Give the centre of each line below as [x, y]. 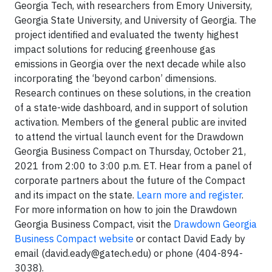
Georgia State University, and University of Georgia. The [135, 20]
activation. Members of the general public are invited [131, 122]
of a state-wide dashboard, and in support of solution [131, 107]
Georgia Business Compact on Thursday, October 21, [130, 151]
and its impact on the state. [76, 195]
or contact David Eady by [189, 238]
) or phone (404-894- [195, 253]
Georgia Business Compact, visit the [94, 224]
